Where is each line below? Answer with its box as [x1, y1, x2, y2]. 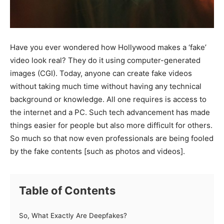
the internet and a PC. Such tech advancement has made [10, 107, 210, 117]
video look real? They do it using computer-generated [10, 55, 200, 65]
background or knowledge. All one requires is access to [10, 94, 206, 104]
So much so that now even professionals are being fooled [10, 133, 213, 143]
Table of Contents [19, 183, 115, 197]
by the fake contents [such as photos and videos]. [10, 146, 185, 156]
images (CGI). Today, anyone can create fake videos [10, 68, 192, 78]
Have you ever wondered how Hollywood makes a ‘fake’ [10, 42, 206, 52]
